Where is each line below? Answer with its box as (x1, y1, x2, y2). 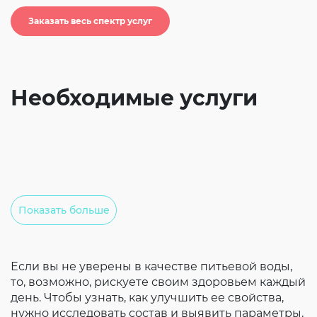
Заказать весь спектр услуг (28, 16, 152, 26)
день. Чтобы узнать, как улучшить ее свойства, (11, 291, 284, 304)
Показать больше (18, 204, 110, 217)
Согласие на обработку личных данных (70, 3, 244, 14)
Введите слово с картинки (46, 21, 209, 35)
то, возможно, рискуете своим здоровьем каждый (11, 275, 306, 289)
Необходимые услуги (11, 85, 258, 111)
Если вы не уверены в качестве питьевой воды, (11, 260, 292, 273)
